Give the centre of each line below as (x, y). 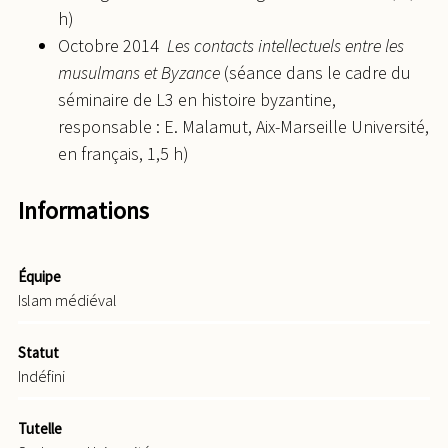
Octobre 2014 (112, 46)
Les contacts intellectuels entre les (285, 46)
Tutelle (40, 429)
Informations (83, 210)
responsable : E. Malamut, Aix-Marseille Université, (243, 127)
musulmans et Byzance (139, 73)
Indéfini (41, 376)
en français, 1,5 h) (123, 154)
